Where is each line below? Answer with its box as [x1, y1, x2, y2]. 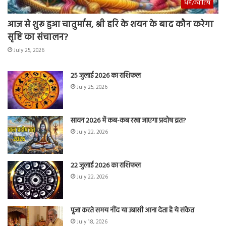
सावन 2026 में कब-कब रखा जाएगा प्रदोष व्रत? [71, 115, 188, 127]
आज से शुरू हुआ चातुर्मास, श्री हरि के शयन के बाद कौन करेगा [8, 17, 213, 32]
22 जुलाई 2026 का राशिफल [71, 159, 141, 172]
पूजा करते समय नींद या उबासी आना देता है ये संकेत [71, 204, 194, 216]
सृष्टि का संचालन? [8, 30, 68, 45]
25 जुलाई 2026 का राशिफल [71, 70, 141, 82]
